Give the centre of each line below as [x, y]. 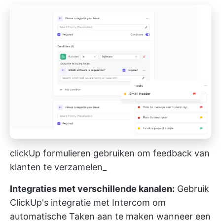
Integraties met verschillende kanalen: [92, 189]
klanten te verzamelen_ [58, 167]
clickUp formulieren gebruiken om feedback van [110, 153]
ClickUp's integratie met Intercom [80, 203]
